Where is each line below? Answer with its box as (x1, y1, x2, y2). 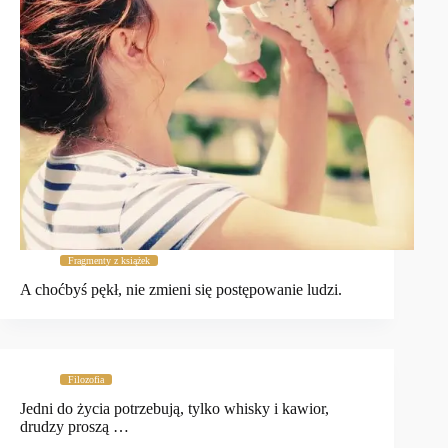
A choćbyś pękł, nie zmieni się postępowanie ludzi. (20, 281, 342, 299)
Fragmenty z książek (68, 255, 150, 267)
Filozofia (68, 374, 104, 386)
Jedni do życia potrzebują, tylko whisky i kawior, (20, 399, 329, 417)
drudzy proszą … (20, 417, 129, 435)
